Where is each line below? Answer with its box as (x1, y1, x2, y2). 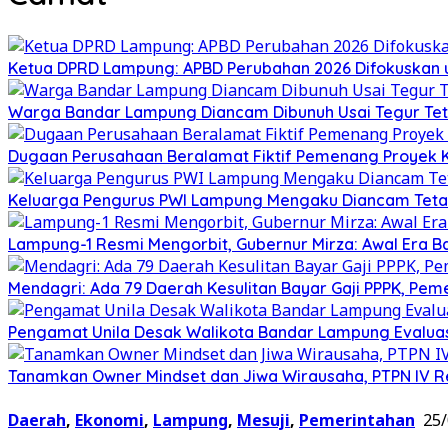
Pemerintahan (299, 408, 415, 431)
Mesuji (237, 408, 290, 431)
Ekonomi (75, 408, 144, 431)
